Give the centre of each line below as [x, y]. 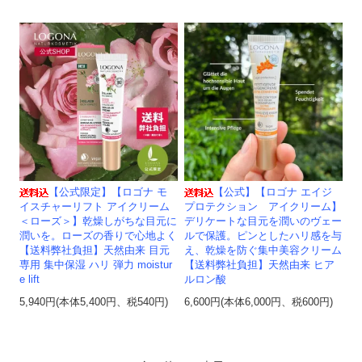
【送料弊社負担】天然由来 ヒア [260, 265]
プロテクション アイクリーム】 [263, 207]
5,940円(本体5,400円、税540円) [94, 303]
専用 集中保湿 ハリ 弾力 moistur [96, 265]
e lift [30, 280]
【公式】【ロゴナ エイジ [273, 193]
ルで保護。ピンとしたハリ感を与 [263, 236]
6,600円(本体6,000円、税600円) [259, 303]
